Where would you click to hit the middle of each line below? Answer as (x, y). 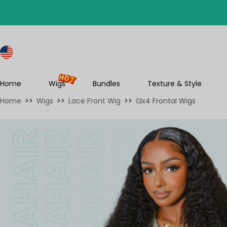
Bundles (106, 84)
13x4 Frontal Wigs (166, 101)
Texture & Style (174, 84)
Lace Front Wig (94, 101)
